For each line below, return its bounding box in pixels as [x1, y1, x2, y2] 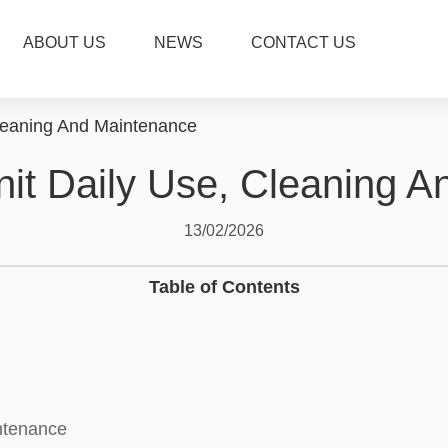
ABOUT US [23, 34, 107, 51]
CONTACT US [251, 34, 357, 51]
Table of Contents [148, 277, 300, 297]
